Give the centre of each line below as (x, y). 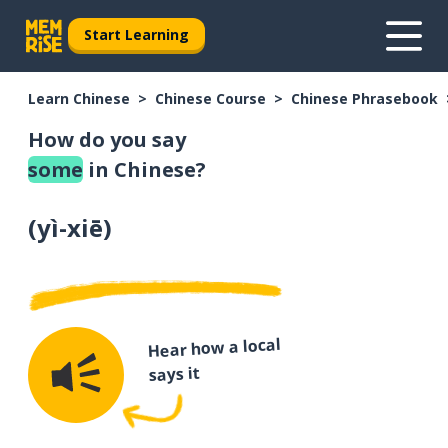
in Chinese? (144, 169)
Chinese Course (210, 98)
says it (175, 374)
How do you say (107, 139)
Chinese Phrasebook (364, 98)
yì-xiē (70, 227)
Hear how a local (213, 348)
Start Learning (136, 34)
